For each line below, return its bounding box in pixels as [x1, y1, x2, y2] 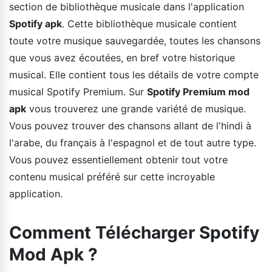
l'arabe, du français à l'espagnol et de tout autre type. [9, 136, 256, 149]
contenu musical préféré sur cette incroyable [9, 170, 215, 183]
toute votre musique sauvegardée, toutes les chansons [9, 34, 260, 47]
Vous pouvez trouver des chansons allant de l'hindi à [9, 119, 251, 132]
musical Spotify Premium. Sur [9, 85, 147, 98]
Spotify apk [9, 17, 62, 30]
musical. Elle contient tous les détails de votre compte [9, 68, 259, 81]
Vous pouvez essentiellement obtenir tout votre [9, 153, 228, 166]
